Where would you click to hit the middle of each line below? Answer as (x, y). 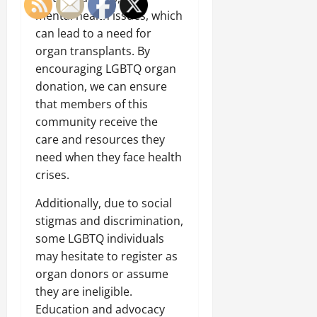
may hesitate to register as (106, 256)
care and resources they (100, 139)
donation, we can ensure (101, 86)
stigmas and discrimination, (109, 220)
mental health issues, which (109, 15)
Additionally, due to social (104, 203)
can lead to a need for (93, 33)
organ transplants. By (93, 51)
